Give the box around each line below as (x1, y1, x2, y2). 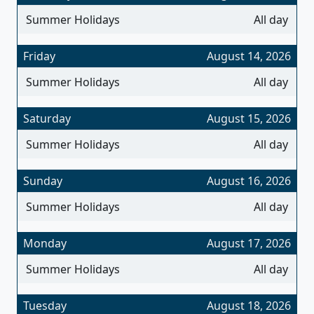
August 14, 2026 (207, 48, 291, 64)
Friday (23, 48, 55, 64)
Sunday (23, 172, 62, 189)
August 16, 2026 (207, 172, 291, 189)
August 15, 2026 (207, 110, 291, 126)
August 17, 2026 (207, 235, 291, 251)
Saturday (23, 110, 71, 126)
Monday (23, 235, 67, 251)
